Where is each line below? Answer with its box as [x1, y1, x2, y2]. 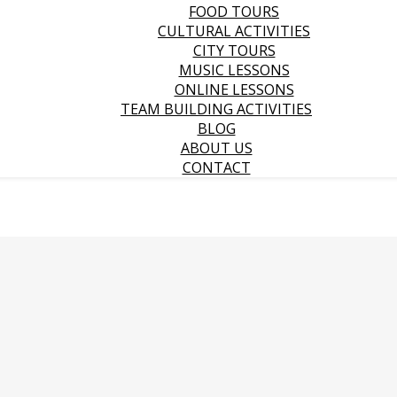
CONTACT [182, 158, 251, 177]
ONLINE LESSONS [174, 80, 294, 99]
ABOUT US [180, 138, 253, 158]
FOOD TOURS [189, 2, 279, 21]
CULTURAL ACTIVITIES [158, 21, 310, 41]
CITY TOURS [192, 41, 276, 60]
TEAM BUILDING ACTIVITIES [121, 99, 312, 119]
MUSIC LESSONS [178, 60, 290, 80]
